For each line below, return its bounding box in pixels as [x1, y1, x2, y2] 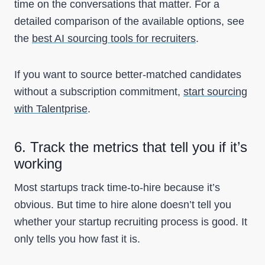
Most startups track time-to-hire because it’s [14, 182, 220, 193]
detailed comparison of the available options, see [14, 15, 244, 27]
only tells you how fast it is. [14, 233, 140, 245]
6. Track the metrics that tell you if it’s [14, 139, 247, 155]
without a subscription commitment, [14, 86, 183, 98]
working [14, 156, 62, 172]
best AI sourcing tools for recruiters [32, 33, 196, 44]
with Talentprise [14, 103, 88, 115]
